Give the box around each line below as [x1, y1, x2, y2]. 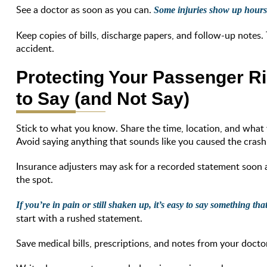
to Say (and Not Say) [16, 88, 190, 108]
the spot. [16, 172, 54, 186]
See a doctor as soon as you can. [16, 2, 152, 16]
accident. [16, 41, 55, 55]
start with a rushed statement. [16, 211, 143, 225]
